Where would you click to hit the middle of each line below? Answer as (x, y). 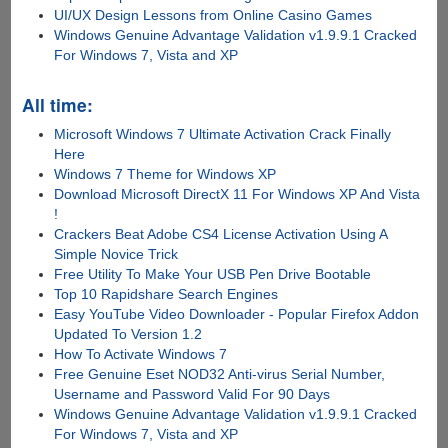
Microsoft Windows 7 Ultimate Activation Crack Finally (223, 133)
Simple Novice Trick (116, 253)
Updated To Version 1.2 (128, 333)
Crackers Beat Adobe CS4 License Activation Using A (221, 233)
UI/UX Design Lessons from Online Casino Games (213, 14)
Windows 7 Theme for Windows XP (165, 173)
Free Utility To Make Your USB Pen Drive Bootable (213, 273)
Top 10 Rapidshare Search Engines (166, 293)
